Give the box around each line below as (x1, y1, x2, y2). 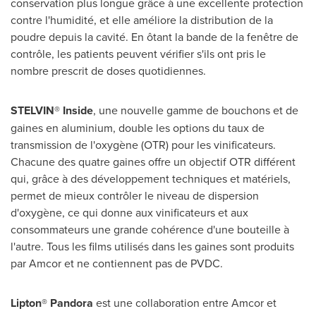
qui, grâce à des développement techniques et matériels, (11, 171, 291, 187)
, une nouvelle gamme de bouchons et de (93, 102, 298, 119)
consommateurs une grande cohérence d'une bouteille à (11, 221, 289, 238)
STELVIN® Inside (11, 102, 93, 119)
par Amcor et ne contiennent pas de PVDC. (11, 255, 223, 272)
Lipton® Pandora (11, 295, 93, 312)
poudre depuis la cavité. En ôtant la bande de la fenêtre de (11, 29, 298, 45)
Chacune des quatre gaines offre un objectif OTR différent (11, 154, 296, 170)
